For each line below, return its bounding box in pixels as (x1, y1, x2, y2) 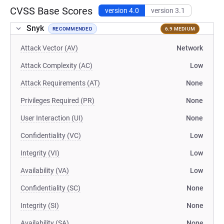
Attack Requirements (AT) (20, 79, 100, 87)
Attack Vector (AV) (20, 44, 78, 52)
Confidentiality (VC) (20, 131, 81, 139)
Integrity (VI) (20, 149, 59, 157)
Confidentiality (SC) (20, 184, 80, 192)
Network (176, 44, 203, 52)
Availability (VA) (20, 166, 69, 174)
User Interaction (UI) (20, 114, 83, 122)
